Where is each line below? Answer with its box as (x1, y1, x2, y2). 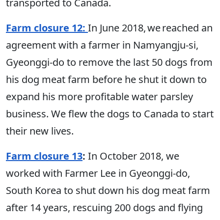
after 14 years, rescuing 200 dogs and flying (6, 201, 203, 215)
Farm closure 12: (6, 21, 88, 35)
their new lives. (6, 124, 76, 138)
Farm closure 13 (6, 149, 82, 163)
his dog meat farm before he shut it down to (6, 73, 207, 86)
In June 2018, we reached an (88, 21, 213, 35)
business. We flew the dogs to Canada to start (6, 107, 214, 121)
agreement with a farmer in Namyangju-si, (6, 38, 198, 52)
